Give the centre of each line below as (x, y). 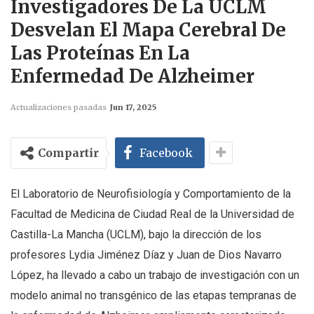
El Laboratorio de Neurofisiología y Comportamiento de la (151, 194)
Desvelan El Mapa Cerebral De (148, 30)
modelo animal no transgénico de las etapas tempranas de (153, 296)
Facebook (166, 153)
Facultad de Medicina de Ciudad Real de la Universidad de (152, 214)
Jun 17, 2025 (133, 108)
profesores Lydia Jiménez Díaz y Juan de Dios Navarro (146, 255)
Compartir (68, 153)
